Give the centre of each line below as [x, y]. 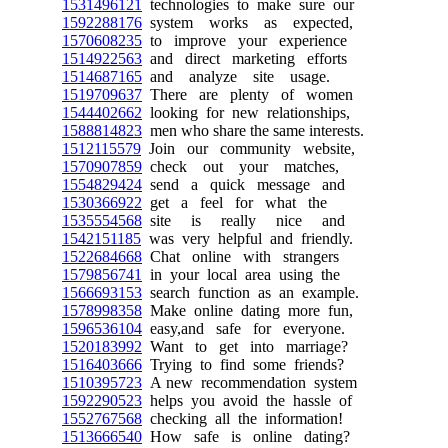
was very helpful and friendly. [247, 238]
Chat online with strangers [240, 256]
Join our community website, [248, 148]
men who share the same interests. [253, 130]
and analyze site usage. [236, 76]
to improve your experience [244, 40]
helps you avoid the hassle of [247, 400]
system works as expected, [247, 22]
